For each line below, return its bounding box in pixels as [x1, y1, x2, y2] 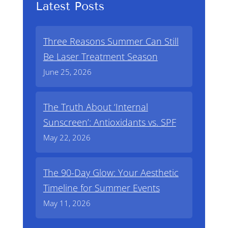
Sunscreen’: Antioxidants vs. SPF [43, 116, 176, 129]
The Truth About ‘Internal [43, 101, 148, 113]
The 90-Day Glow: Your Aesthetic [43, 166, 179, 179]
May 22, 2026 [43, 132, 91, 143]
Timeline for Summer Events [43, 182, 160, 194]
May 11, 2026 [43, 198, 91, 209]
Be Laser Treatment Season [43, 50, 158, 63]
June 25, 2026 [43, 67, 92, 77]
